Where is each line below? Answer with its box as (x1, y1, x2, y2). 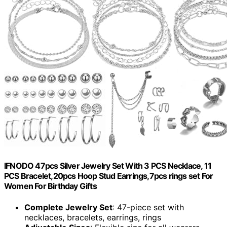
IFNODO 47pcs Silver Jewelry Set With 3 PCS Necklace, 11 (4, 161, 212, 171)
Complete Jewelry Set (24, 202, 112, 212)
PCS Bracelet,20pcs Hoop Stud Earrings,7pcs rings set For (4, 171, 213, 181)
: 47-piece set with (112, 202, 184, 212)
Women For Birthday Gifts (4, 181, 97, 192)
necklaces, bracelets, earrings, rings (24, 212, 161, 222)
